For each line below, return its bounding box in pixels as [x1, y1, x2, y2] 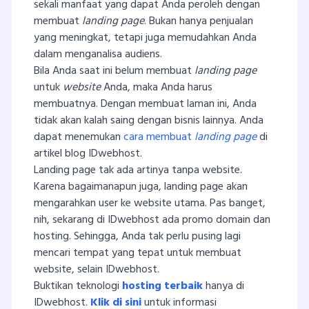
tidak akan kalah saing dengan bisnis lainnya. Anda [34, 112, 263, 130]
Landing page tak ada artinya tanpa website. [34, 161, 242, 180]
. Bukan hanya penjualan [144, 12, 253, 31]
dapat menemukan [34, 128, 121, 147]
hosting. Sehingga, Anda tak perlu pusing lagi [34, 228, 241, 246]
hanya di [203, 277, 244, 296]
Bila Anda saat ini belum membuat [34, 62, 195, 81]
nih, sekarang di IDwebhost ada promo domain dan [34, 211, 270, 230]
